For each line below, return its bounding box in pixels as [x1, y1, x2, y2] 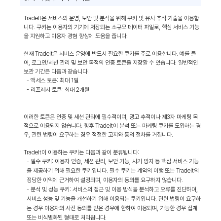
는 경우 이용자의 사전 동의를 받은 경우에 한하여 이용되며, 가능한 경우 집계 [27, 205, 197, 212]
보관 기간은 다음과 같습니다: [24, 68, 89, 75]
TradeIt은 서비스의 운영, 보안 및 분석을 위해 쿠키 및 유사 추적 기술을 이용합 [24, 15, 199, 22]
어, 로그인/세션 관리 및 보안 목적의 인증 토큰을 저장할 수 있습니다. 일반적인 [24, 59, 198, 66]
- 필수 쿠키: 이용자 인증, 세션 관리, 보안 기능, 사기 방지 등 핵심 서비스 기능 [27, 158, 199, 165]
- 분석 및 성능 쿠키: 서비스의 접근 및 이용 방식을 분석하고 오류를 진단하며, [27, 186, 198, 193]
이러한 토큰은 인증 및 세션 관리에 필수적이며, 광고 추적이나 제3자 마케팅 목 [24, 113, 198, 120]
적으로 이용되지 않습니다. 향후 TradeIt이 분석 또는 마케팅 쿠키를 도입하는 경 [24, 122, 201, 129]
